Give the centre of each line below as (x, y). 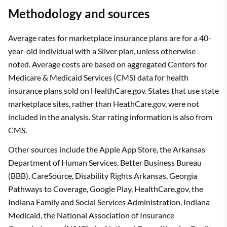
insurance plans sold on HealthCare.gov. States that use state (113, 90)
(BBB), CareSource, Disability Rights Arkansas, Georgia (103, 175)
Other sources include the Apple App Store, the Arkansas (107, 149)
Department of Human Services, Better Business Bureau (105, 162)
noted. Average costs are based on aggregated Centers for (108, 64)
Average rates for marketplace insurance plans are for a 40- (110, 37)
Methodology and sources (79, 13)
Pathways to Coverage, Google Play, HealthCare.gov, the (106, 188)
